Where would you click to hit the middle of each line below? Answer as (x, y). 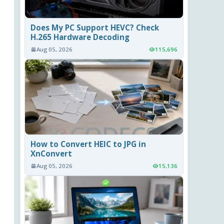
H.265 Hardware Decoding (80, 37)
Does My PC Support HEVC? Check (95, 28)
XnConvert (51, 154)
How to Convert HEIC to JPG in (88, 144)
